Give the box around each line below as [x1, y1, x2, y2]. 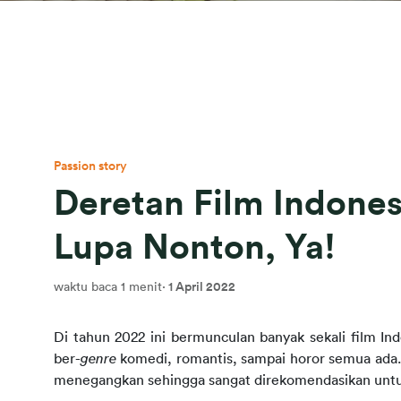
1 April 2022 [168, 280, 235, 294]
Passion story [54, 159, 127, 173]
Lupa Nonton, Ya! [54, 229, 336, 265]
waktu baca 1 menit [54, 280, 162, 294]
